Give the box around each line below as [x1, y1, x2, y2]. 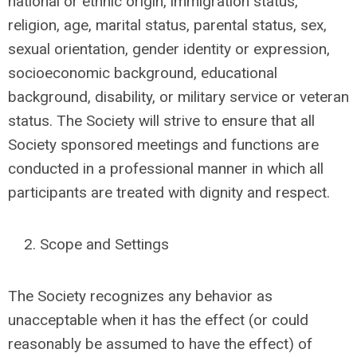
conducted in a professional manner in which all [8, 159, 324, 178]
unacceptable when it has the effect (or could [8, 311, 308, 329]
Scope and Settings [40, 235, 169, 253]
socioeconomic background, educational [8, 64, 277, 82]
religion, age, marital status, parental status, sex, [8, 16, 327, 34]
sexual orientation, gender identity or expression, [8, 40, 330, 58]
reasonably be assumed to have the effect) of [8, 335, 312, 353]
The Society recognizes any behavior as [8, 287, 273, 305]
